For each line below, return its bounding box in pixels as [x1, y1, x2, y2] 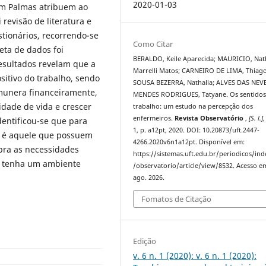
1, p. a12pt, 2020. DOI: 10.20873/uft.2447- [133, 126, 260, 135]
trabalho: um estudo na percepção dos [133, 102, 254, 111]
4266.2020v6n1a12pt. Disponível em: [133, 138, 245, 147]
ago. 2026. [133, 173, 165, 182]
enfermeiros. [133, 114, 175, 123]
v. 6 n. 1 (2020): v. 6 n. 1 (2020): [133, 250, 257, 262]
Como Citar [133, 39, 173, 50]
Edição [133, 236, 157, 247]
